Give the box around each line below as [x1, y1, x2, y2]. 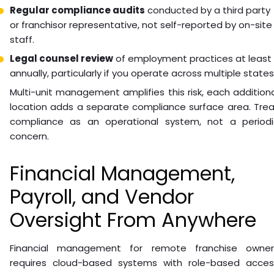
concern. [10, 129, 49, 143]
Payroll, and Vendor [10, 182, 194, 210]
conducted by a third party [145, 3, 270, 17]
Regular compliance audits [10, 3, 145, 17]
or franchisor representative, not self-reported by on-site [10, 18, 272, 31]
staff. [10, 32, 34, 46]
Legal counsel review [10, 51, 113, 65]
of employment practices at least [113, 51, 272, 65]
